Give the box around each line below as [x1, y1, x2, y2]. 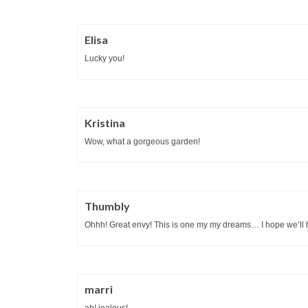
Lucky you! [85, 53, 124, 63]
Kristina [85, 115, 125, 129]
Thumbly [85, 199, 130, 212]
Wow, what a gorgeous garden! [85, 136, 200, 146]
